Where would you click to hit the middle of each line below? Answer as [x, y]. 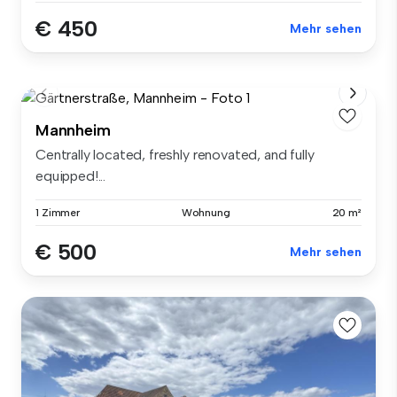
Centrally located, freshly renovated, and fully [175, 154]
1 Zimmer [58, 212]
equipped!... [71, 175]
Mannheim [73, 130]
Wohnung [206, 212]
